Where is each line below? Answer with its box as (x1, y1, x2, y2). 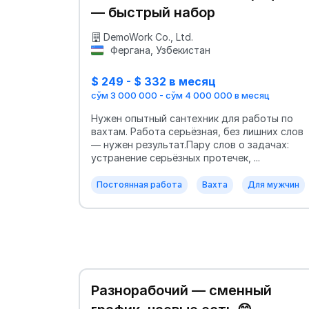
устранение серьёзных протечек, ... (91, 151, 260, 163)
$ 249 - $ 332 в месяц (91, 74, 216, 89)
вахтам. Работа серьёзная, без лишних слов (91, 125, 303, 137)
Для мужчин (248, 179, 299, 190)
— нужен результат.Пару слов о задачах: (91, 138, 289, 150)
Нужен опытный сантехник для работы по (91, 112, 293, 124)
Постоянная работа (97, 179, 182, 190)
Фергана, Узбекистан (107, 44, 210, 57)
